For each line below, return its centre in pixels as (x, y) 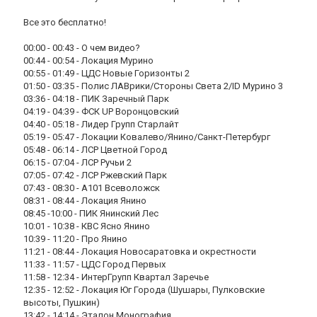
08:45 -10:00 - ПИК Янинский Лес (91, 213)
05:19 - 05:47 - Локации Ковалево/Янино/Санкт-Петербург (147, 137)
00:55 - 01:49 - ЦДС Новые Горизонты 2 (106, 73)
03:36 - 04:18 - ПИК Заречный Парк (96, 99)
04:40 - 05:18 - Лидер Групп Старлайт (101, 124)
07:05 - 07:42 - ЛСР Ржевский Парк (95, 175)
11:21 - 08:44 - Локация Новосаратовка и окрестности (140, 252)
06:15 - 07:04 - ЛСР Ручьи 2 (77, 162)
